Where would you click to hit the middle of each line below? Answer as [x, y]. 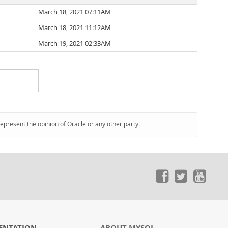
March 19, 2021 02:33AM [75, 44]
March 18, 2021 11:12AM [75, 28]
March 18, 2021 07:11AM [75, 12]
